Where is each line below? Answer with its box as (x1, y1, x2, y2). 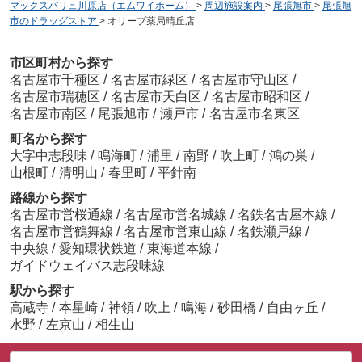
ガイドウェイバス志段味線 (9, 258, 165, 272)
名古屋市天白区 (110, 89, 201, 103)
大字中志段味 (9, 148, 90, 162)
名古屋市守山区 (198, 72, 289, 86)
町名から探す (9, 131, 87, 145)
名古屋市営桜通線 (9, 207, 116, 221)
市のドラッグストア (9, 15, 97, 27)
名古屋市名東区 (208, 106, 300, 120)
